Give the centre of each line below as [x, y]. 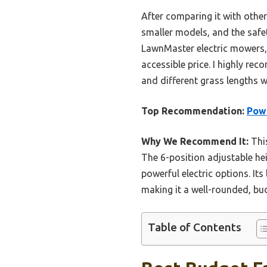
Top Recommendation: [193, 111]
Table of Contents [195, 227]
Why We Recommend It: [195, 142]
